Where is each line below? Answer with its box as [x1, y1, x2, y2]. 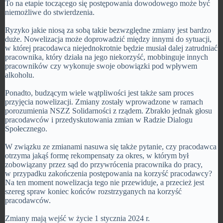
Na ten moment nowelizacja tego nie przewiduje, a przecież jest [5, 178, 204, 187]
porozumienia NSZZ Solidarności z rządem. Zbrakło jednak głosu [5, 107, 212, 115]
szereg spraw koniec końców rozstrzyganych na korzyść [5, 187, 182, 196]
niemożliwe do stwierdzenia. [5, 8, 95, 16]
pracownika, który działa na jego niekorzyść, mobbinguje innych [5, 53, 208, 61]
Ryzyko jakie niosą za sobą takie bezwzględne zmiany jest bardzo [5, 26, 211, 34]
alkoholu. [5, 71, 34, 79]
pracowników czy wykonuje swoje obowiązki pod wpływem [5, 62, 197, 70]
